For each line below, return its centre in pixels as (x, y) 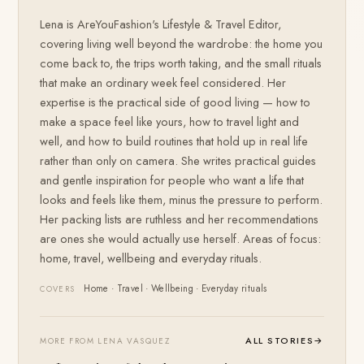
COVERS (58, 289)
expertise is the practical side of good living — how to (175, 102)
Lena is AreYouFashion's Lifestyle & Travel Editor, (161, 24)
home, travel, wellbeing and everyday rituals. (151, 258)
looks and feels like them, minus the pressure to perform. (182, 199)
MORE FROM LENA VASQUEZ (105, 340)
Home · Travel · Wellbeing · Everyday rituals (175, 288)
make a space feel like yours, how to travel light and (170, 121)
